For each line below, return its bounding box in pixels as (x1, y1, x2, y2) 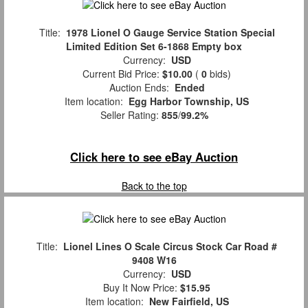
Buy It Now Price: (98, 280, 180, 295)
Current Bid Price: (77, 67, 162, 81)
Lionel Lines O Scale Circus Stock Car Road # (63, 239, 277, 254)
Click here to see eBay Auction (70, 148, 238, 166)
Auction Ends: (103, 80, 175, 95)
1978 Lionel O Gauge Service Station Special (65, 25, 275, 40)
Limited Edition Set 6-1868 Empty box (66, 39, 242, 54)
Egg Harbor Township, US (129, 94, 249, 109)
